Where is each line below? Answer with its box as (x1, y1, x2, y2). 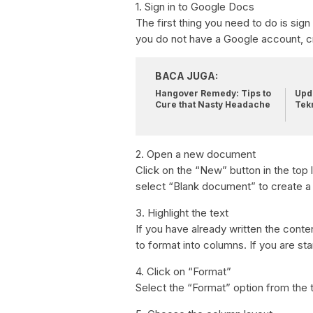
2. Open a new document (136, 147, 256, 161)
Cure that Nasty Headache (155, 99, 270, 110)
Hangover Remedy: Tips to (155, 88, 271, 99)
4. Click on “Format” (136, 265, 231, 278)
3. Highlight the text (136, 206, 228, 219)
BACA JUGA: (155, 70, 218, 82)
